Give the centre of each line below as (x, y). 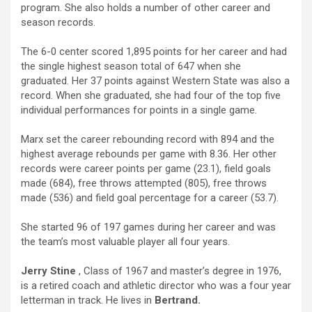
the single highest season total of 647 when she (131, 67)
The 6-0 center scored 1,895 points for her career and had (154, 52)
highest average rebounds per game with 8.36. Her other (149, 154)
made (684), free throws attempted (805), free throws (144, 184)
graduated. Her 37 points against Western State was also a (155, 81)
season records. (58, 23)
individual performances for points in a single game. (139, 110)
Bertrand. (178, 301)
